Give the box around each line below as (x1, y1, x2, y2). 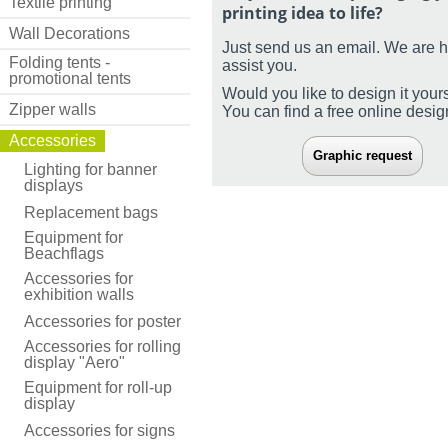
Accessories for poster (24, 312, 181, 330)
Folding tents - (9, 53, 110, 71)
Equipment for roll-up (24, 378, 172, 396)
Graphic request (313, 148, 412, 164)
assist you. (222, 57, 297, 75)
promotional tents (9, 69, 131, 87)
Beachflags (24, 244, 104, 262)
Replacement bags (24, 203, 158, 221)
